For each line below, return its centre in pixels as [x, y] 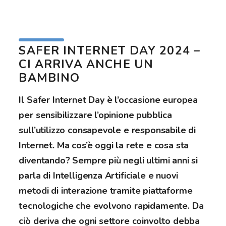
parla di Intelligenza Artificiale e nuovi [98, 175]
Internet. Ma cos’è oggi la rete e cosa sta [104, 145]
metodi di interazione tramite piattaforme [106, 190]
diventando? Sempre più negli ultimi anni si [108, 160]
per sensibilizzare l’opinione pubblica [95, 115]
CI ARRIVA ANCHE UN [86, 64]
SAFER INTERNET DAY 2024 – [110, 50]
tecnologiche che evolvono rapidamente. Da [111, 206]
